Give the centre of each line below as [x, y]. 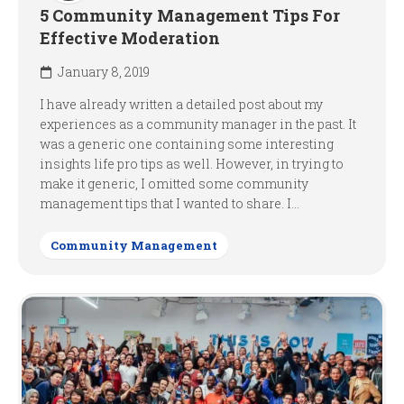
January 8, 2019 [104, 72]
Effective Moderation [130, 38]
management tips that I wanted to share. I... [170, 203]
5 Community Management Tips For [190, 15]
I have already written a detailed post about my [181, 104]
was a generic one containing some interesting [187, 144]
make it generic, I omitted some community [174, 184]
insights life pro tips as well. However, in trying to [192, 164]
